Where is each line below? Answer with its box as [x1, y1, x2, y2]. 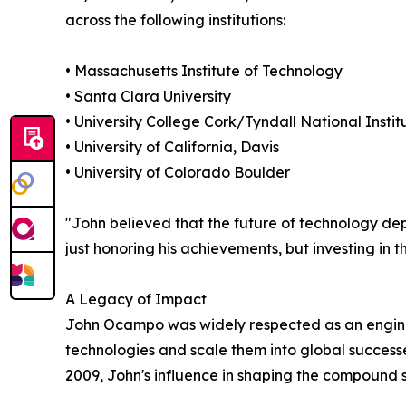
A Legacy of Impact [65, 289, 207, 308]
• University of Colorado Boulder [65, 162, 290, 181]
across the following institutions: [65, 10, 285, 29]
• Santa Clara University [65, 86, 231, 105]
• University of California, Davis [65, 137, 279, 156]
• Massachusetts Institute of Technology [65, 61, 343, 80]
